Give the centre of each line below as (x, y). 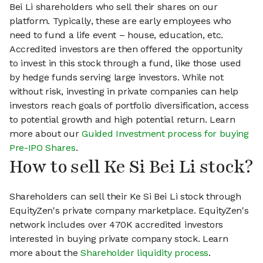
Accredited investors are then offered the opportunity (126, 49)
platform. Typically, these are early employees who (120, 21)
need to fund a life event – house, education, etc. (116, 35)
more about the (45, 253)
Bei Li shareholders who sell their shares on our (114, 7)
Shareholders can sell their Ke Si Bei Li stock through (125, 197)
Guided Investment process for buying (165, 134)
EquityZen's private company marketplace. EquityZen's (129, 211)
